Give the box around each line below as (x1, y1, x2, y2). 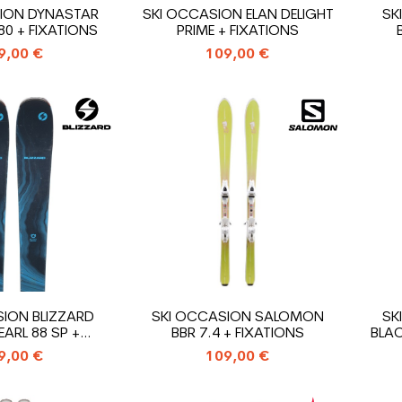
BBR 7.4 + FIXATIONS (171, 326, 305, 341)
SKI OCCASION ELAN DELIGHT (142, 7, 334, 22)
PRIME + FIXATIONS (177, 23, 300, 39)
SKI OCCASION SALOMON (152, 310, 325, 325)
